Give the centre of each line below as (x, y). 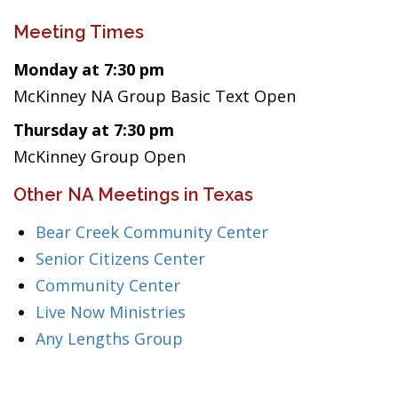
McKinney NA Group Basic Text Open (155, 96)
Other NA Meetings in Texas (133, 195)
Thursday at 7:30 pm (94, 130)
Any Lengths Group (109, 338)
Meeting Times (79, 32)
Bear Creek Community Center (152, 232)
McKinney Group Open (99, 156)
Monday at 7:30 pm (89, 69)
